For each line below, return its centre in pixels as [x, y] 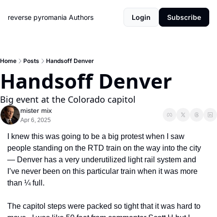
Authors [81, 17]
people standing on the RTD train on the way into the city [104, 148]
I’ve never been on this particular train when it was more [102, 171]
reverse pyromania [37, 17]
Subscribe [184, 17]
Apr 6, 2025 [36, 120]
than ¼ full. [27, 183]
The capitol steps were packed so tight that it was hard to [104, 206]
